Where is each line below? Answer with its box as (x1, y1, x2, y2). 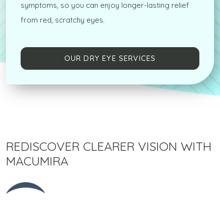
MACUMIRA (6, 153, 68, 168)
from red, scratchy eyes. (21, 15, 105, 25)
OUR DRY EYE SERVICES (64, 54, 156, 63)
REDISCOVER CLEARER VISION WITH (6, 138, 212, 154)
